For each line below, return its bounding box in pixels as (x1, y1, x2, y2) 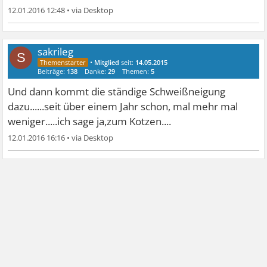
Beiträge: (38, 67, 67, 76)
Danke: (85, 67, 108, 76)
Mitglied (94, 58, 120, 67)
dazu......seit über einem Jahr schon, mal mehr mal (8, 100, 238, 114)
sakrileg (38, 45, 74, 59)
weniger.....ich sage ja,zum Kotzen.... (8, 114, 172, 129)
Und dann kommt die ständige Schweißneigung (8, 85, 226, 99)
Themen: (122, 67, 151, 76)
